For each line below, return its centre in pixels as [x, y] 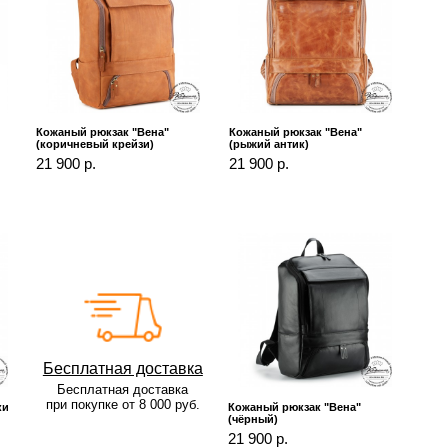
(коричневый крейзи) [95, 144]
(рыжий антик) [268, 144]
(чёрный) [253, 419]
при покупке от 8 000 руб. [122, 404]
